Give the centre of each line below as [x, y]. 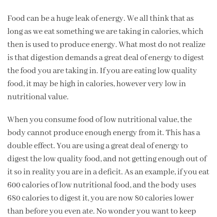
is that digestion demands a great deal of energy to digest [106, 58]
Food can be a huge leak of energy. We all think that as [101, 18]
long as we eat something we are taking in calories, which [105, 31]
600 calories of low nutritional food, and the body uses [102, 185]
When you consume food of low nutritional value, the [100, 120]
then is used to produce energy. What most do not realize [106, 45]
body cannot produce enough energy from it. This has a [104, 133]
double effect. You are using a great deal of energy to [98, 146]
